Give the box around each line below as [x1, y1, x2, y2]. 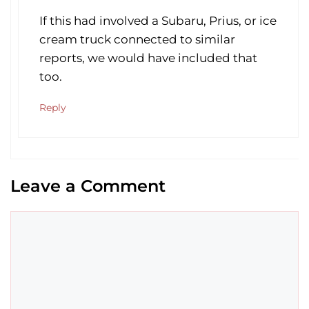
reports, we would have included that [39, 50, 257, 65]
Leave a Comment [10, 176, 166, 197]
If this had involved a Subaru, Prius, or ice [39, 13, 277, 28]
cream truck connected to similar [39, 32, 235, 46]
